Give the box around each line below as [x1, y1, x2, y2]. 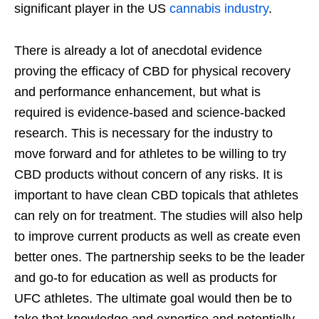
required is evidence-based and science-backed [14, 105, 286, 120]
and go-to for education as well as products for [14, 271, 277, 286]
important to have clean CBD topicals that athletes [14, 188, 298, 203]
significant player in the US [14, 1, 169, 16]
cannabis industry [169, 1, 268, 16]
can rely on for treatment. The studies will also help [14, 209, 303, 224]
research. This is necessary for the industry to [14, 126, 273, 141]
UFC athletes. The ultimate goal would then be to [14, 291, 292, 306]
